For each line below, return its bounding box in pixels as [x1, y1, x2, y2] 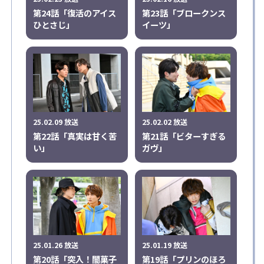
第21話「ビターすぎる [142, 129, 226, 142]
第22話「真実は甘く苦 [32, 129, 117, 142]
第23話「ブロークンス [142, 6, 226, 19]
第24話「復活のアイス [32, 6, 116, 19]
